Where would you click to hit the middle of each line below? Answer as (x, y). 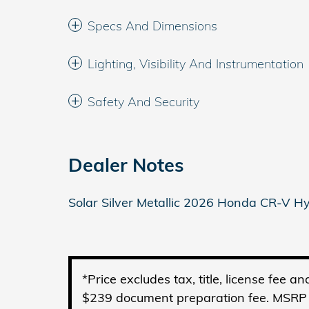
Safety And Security (143, 102)
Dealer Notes (126, 165)
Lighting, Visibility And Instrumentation (196, 64)
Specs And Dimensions (152, 26)
